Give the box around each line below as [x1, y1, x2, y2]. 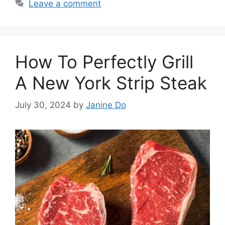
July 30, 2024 [15, 100, 71, 110]
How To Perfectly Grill [15, 51, 193, 72]
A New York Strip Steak [15, 72, 207, 93]
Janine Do [86, 100, 126, 110]
